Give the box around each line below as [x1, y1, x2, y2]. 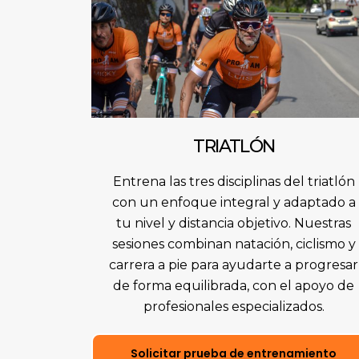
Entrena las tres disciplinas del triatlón [112, 174, 355, 190]
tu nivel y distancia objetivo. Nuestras [116, 216, 352, 232]
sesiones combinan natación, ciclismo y [111, 236, 356, 252]
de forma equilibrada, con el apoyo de [113, 278, 355, 294]
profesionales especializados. [143, 299, 325, 315]
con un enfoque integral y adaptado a [111, 195, 356, 211]
